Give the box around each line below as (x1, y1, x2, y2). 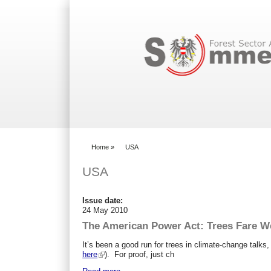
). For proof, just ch (105, 249, 175, 259)
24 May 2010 (82, 205, 128, 215)
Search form (140, 17, 200, 28)
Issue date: (82, 195, 126, 205)
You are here (82, 148, 130, 157)
